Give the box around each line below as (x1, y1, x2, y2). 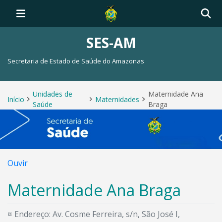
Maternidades (95, 94, 140, 104)
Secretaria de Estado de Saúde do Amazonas (7, 56, 144, 65)
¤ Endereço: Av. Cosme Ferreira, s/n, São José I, (7, 209, 180, 220)
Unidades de (33, 89, 73, 99)
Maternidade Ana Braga (7, 179, 181, 201)
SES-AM (86, 33, 136, 52)
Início (7, 94, 24, 104)
